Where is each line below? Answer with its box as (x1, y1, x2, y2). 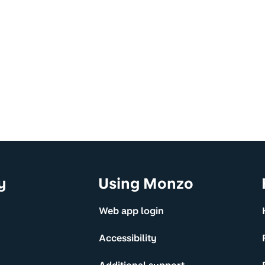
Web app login (99, 205, 164, 216)
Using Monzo (98, 174, 194, 193)
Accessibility (99, 232, 157, 244)
